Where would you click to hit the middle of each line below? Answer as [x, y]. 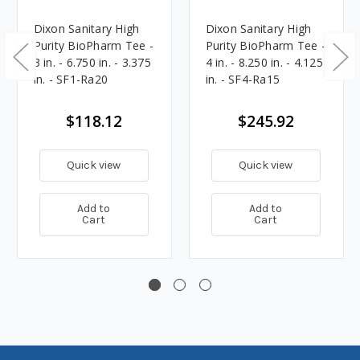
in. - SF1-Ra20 [70, 79]
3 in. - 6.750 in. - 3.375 [92, 62]
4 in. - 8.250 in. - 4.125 [264, 62]
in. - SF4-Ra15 [242, 79]
